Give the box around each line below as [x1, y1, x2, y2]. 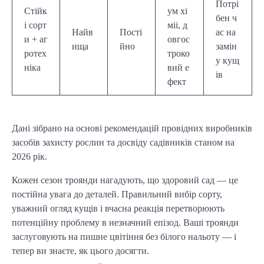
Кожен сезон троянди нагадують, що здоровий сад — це [12, 175, 238, 186]
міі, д [167, 20, 187, 31]
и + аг [24, 34, 48, 45]
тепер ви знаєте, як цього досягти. [12, 246, 149, 256]
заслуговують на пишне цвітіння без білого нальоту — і [12, 232, 236, 242]
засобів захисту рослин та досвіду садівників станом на [12, 137, 235, 148]
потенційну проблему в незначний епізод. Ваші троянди [12, 217, 239, 228]
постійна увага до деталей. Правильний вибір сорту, [12, 189, 222, 200]
